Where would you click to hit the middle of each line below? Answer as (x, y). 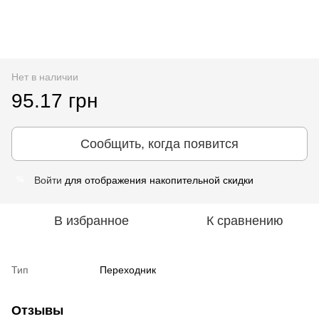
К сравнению (245, 220)
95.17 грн (54, 100)
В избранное (91, 220)
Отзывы (37, 310)
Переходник (128, 270)
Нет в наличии (45, 77)
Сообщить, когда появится (159, 143)
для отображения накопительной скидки (158, 180)
